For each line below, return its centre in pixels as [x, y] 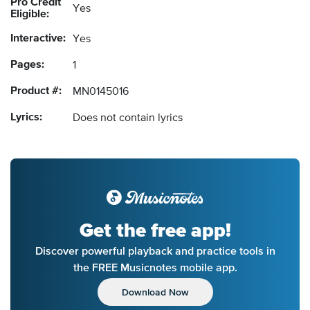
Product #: [36, 92]
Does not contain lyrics [128, 119]
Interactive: [38, 39]
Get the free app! [155, 231]
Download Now [155, 292]
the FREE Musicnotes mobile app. [155, 267]
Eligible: [30, 15]
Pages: [27, 65]
